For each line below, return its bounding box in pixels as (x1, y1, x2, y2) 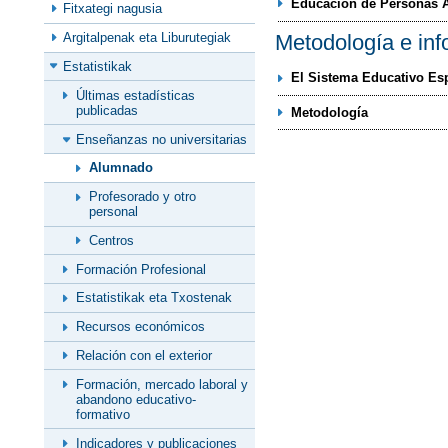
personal (88, 204, 138, 220)
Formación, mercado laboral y (76, 376, 248, 392)
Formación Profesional (76, 261, 206, 277)
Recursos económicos (76, 319, 205, 335)
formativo (76, 406, 130, 422)
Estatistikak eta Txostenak (76, 290, 232, 306)
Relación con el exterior (76, 348, 212, 364)
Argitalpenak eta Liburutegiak (63, 30, 232, 46)
